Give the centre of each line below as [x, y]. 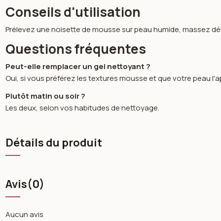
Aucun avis [25, 215]
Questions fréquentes [76, 49]
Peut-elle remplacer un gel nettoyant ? [78, 66]
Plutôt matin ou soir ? [46, 96]
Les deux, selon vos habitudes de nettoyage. [83, 108]
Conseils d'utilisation [73, 12]
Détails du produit [54, 142]
